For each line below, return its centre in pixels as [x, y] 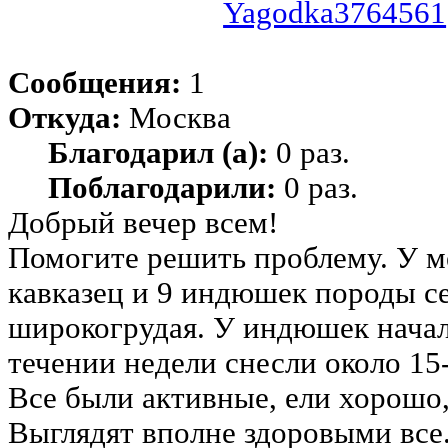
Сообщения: [94, 82]
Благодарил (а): [158, 152]
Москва [176, 117]
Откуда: [64, 117]
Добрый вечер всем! [143, 222]
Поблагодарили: [162, 187]
